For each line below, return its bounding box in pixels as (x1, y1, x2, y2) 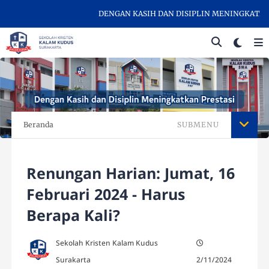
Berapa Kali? (26, 205, 121, 226)
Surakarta (56, 255, 91, 265)
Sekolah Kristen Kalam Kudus (56, 238, 159, 249)
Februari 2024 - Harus (26, 184, 186, 205)
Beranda (23, 120, 54, 130)
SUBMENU (177, 120, 219, 130)
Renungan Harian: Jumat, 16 (26, 163, 235, 184)
